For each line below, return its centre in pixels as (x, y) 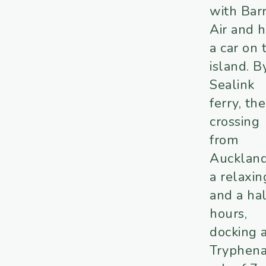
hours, (229, 214)
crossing (235, 122)
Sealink (232, 85)
